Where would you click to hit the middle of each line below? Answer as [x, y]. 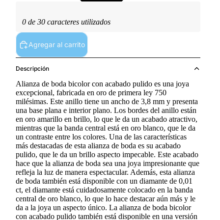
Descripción [32, 69]
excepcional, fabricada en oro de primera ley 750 [91, 93]
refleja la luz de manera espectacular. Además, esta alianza [105, 172]
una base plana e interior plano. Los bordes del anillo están [106, 110]
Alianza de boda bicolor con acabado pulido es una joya [102, 84]
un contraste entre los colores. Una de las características [101, 137]
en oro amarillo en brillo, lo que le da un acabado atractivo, [107, 119]
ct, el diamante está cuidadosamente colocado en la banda [104, 190]
